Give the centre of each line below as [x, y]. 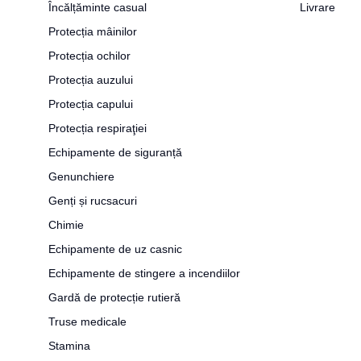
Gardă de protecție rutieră [114, 297]
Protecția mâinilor [93, 31]
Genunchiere [81, 176]
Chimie [66, 225]
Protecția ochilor [89, 56]
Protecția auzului [91, 80]
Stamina [69, 346]
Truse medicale [87, 322]
